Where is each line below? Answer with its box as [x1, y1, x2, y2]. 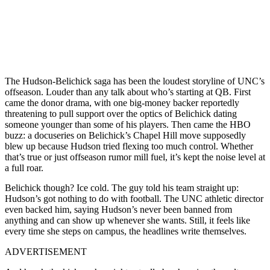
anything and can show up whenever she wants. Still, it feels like [5, 215, 250, 225]
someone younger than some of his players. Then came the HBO [5, 119, 251, 130]
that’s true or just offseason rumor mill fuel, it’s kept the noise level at [5, 151, 265, 162]
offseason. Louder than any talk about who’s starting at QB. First [5, 86, 251, 97]
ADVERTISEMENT [5, 246, 87, 257]
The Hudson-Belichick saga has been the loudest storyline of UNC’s [5, 75, 265, 86]
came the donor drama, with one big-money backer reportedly [5, 97, 239, 108]
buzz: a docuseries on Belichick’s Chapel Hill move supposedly [5, 130, 246, 140]
